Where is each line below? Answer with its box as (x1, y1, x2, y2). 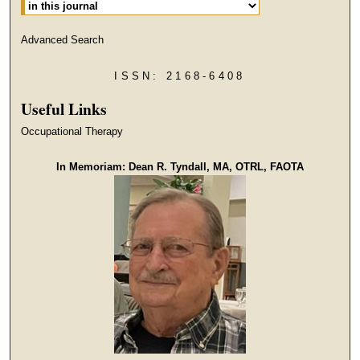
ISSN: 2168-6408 (114, 70, 246, 83)
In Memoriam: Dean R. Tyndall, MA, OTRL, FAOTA (55, 161, 304, 174)
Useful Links (21, 97, 108, 121)
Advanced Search (21, 34, 104, 47)
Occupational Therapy (21, 125, 124, 138)
